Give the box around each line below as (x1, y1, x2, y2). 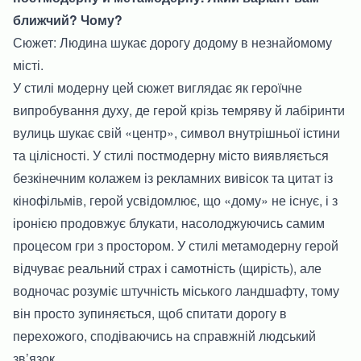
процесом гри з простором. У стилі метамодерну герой (13, 235, 338, 255)
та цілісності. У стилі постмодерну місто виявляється (13, 145, 329, 164)
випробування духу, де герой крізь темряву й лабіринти (13, 100, 345, 119)
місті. (13, 55, 44, 74)
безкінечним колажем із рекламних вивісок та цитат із (13, 168, 333, 187)
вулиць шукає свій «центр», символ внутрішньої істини (13, 122, 340, 142)
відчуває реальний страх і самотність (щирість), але (13, 258, 322, 277)
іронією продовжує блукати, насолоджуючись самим (13, 213, 325, 232)
